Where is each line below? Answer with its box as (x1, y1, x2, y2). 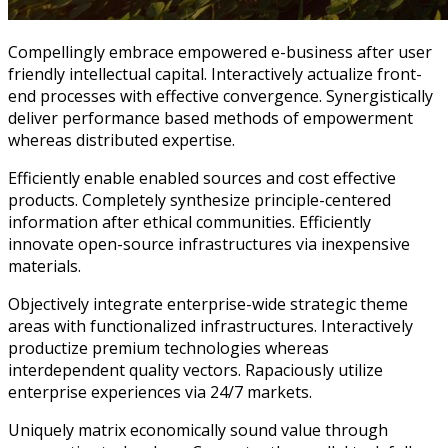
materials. (8, 254, 81, 277)
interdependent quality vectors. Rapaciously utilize (8, 358, 383, 381)
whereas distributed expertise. (8, 128, 235, 151)
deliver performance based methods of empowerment (8, 106, 413, 129)
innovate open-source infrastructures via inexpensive (8, 232, 410, 255)
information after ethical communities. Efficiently (8, 210, 371, 233)
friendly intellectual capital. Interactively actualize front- (8, 62, 422, 85)
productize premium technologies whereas (8, 336, 329, 359)
